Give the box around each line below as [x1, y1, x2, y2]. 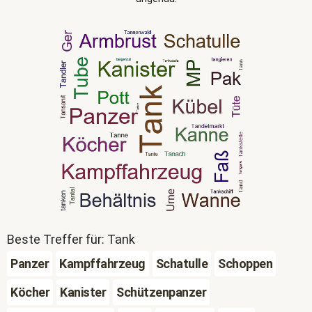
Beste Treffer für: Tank [7, 232, 135, 247]
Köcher [10, 285, 49, 299]
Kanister [60, 285, 106, 299]
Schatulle [155, 256, 208, 271]
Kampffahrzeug [59, 256, 146, 271]
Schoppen [218, 256, 272, 271]
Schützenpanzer [116, 285, 206, 299]
